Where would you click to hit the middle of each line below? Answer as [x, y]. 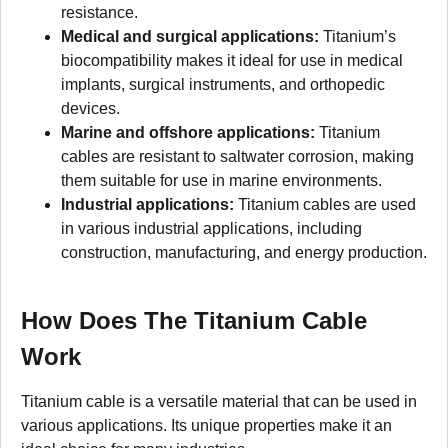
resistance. [99, 12]
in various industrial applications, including [211, 228]
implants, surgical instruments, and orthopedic [223, 84]
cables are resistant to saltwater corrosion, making [237, 156]
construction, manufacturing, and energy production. [244, 252]
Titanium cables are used [325, 204]
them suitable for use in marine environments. [221, 180]
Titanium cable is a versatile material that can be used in [219, 401]
